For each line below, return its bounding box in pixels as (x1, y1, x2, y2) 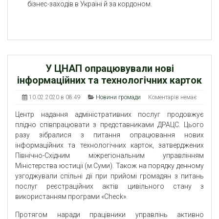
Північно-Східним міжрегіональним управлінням (15, 152, 204, 160)
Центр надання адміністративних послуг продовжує (15, 110, 204, 119)
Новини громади (96, 94, 141, 101)
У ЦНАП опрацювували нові (45, 63, 174, 75)
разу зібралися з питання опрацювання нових (15, 131, 204, 139)
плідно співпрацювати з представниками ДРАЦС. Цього (15, 121, 204, 129)
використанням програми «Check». (15, 193, 128, 201)
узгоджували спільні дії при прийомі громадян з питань (15, 172, 204, 180)
